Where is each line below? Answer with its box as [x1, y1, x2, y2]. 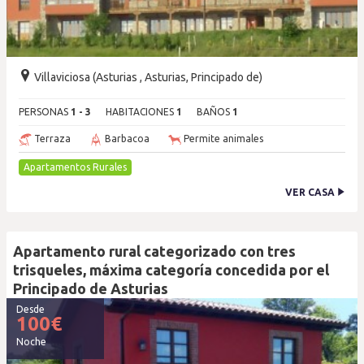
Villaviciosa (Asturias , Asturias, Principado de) [32, 71, 262, 84]
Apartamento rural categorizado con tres [13, 243, 296, 259]
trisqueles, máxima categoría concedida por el [13, 262, 329, 278]
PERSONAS [19, 106, 71, 117]
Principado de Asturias [13, 280, 168, 297]
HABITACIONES [106, 106, 176, 117]
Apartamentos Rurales [24, 162, 127, 172]
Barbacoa [102, 133, 149, 144]
